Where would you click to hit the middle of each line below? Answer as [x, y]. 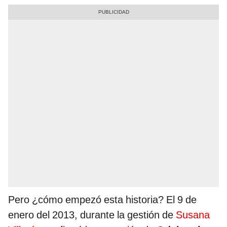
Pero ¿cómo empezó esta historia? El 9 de [102, 200]
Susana [193, 215]
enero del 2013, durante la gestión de [92, 215]
